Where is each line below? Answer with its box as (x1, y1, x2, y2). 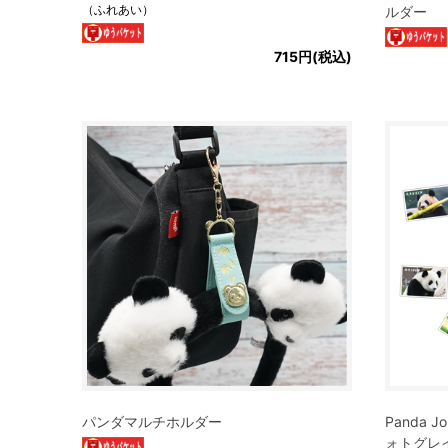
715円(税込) (274, 48, 352, 65)
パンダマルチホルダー (82, 413, 222, 430)
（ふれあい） (82, 2, 154, 17)
